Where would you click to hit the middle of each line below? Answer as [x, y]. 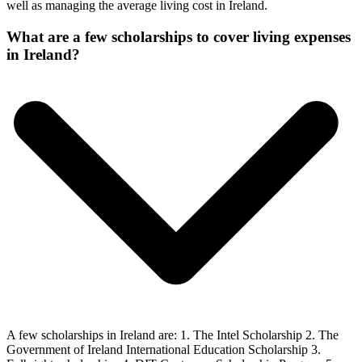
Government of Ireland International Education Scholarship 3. [164, 349]
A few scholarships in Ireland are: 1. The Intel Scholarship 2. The [173, 335]
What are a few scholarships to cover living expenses [179, 36]
